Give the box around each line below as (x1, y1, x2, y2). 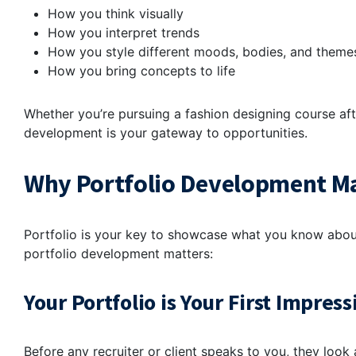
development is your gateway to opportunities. (24, 125, 308, 141)
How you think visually (48, 6, 188, 22)
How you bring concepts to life (48, 63, 239, 79)
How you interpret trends (48, 25, 203, 41)
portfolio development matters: (24, 246, 213, 262)
